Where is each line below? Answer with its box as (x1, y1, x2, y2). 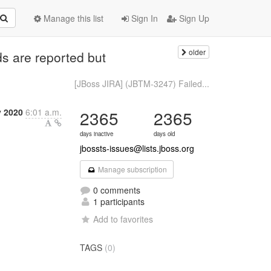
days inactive (80, 129, 114, 138)
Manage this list (41, 12, 103, 24)
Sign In (129, 12, 158, 24)
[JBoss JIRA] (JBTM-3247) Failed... (74, 77, 209, 90)
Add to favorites (93, 213, 154, 225)
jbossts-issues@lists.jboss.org (80, 142, 195, 154)
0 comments (91, 184, 141, 196)
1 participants (91, 195, 145, 207)
